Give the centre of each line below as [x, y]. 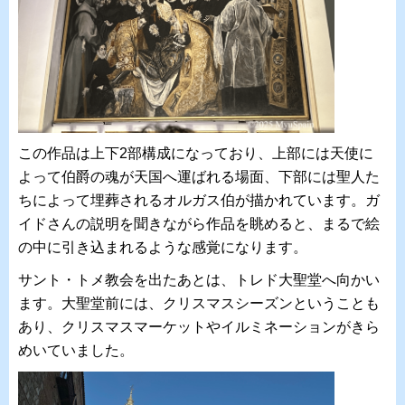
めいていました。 [76, 350]
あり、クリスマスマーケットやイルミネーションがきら [199, 326]
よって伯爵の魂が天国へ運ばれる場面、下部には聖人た [199, 176]
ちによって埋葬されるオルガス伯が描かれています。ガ [199, 200]
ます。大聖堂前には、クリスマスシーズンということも [199, 303]
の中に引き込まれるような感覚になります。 [163, 247]
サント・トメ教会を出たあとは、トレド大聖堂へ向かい [199, 279]
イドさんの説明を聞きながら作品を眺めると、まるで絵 [199, 223]
